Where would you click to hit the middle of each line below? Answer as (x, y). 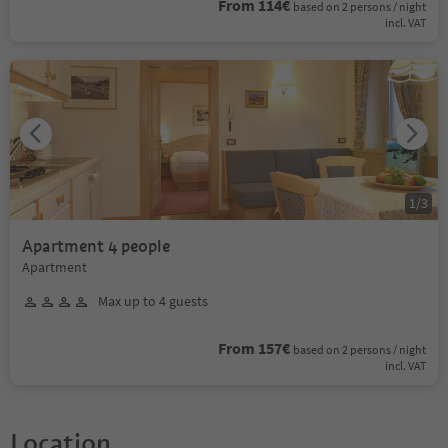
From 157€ (254, 348)
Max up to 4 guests (153, 301)
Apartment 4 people (96, 246)
